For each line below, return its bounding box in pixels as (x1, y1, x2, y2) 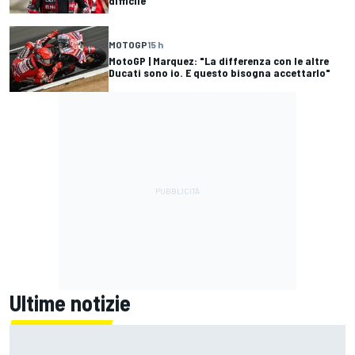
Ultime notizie (10, 288, 131, 316)
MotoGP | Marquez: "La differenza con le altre (109, 54, 329, 68)
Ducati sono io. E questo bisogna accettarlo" (109, 66, 330, 80)
